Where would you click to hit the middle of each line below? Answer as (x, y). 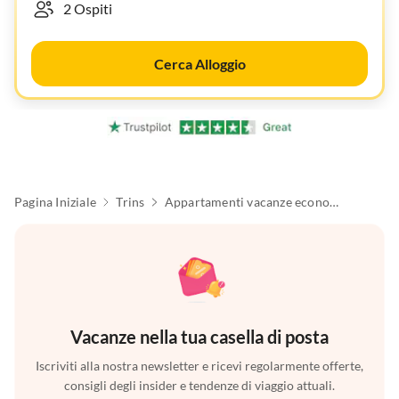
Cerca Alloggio (199, 64)
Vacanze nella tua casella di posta (199, 337)
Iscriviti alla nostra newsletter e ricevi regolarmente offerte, (199, 366)
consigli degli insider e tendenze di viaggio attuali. (199, 386)
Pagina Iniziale (55, 202)
